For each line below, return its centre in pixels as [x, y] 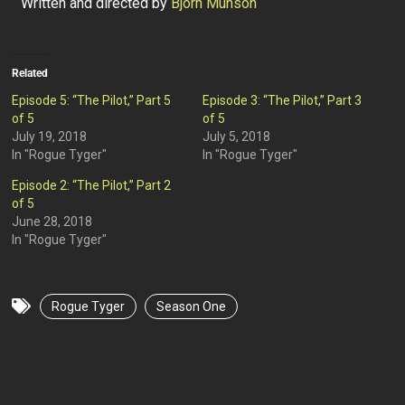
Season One [192, 307]
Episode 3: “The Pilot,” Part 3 [282, 101]
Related [30, 74]
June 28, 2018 [52, 222]
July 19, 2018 [50, 137]
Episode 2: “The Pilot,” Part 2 [92, 186]
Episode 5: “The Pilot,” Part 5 [92, 101]
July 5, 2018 [236, 137]
